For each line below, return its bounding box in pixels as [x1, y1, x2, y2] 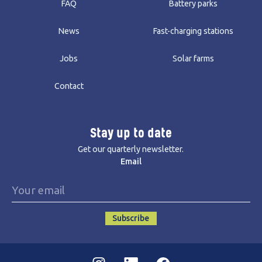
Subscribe [112, 213, 150, 223]
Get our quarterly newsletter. [78, 144, 184, 154]
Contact [54, 81, 84, 91]
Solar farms [172, 54, 214, 64]
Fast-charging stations [153, 26, 233, 36]
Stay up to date [89, 125, 172, 142]
